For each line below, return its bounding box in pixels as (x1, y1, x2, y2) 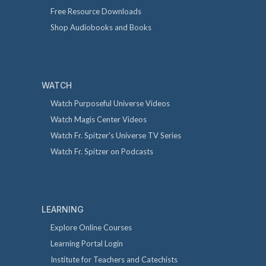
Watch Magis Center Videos (50, 114, 147, 124)
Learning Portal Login (50, 238, 123, 248)
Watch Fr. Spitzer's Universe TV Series (50, 130, 181, 140)
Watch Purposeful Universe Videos (50, 98, 170, 108)
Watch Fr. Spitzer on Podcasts (50, 146, 153, 156)
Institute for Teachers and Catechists (50, 254, 178, 264)
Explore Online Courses (50, 222, 132, 232)
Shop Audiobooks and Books (50, 23, 151, 33)
